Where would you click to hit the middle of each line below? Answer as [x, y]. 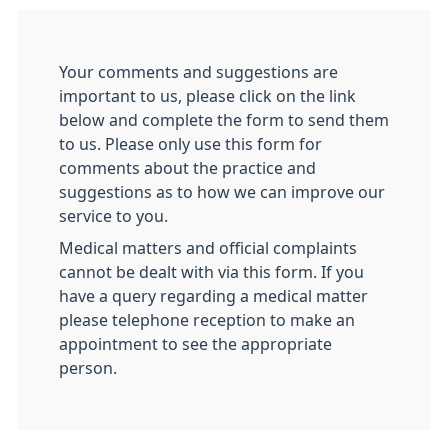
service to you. [113, 216]
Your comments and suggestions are [198, 72]
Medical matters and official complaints [208, 248]
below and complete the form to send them [224, 120]
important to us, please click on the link [207, 96]
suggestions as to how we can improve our [222, 192]
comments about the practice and [187, 168]
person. [88, 368]
